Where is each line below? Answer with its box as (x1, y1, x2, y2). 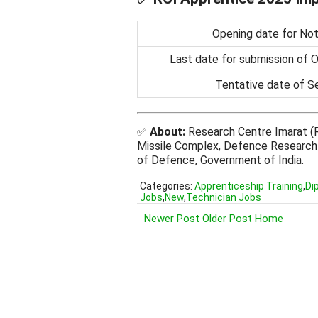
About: (150, 124, 185, 138)
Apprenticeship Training (194, 180, 303, 192)
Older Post (202, 212, 252, 225)
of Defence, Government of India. (137, 153, 304, 167)
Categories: (140, 180, 194, 192)
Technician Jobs (186, 191, 261, 203)
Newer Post (144, 212, 199, 225)
